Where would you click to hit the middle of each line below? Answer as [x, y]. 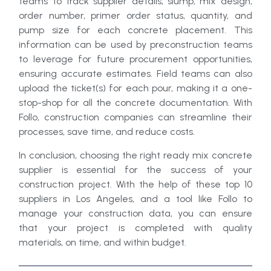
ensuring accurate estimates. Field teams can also [135, 74]
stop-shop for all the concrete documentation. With [135, 103]
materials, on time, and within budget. [103, 242]
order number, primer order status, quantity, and [135, 16]
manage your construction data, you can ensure [135, 213]
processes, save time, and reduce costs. [107, 132]
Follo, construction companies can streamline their [135, 117]
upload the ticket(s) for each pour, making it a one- [135, 88]
